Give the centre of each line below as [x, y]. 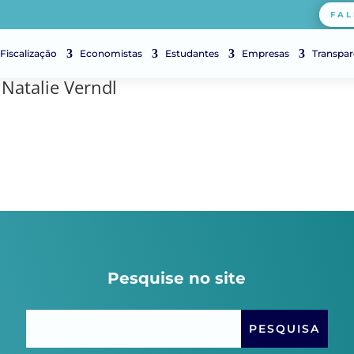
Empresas [265, 53]
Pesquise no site [177, 278]
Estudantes [192, 53]
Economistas [111, 53]
